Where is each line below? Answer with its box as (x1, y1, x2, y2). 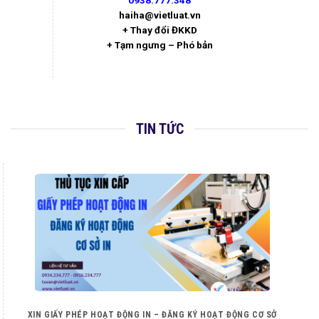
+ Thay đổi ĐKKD (122, 24, 197, 36)
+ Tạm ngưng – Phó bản (106, 39, 213, 51)
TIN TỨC (135, 120, 184, 137)
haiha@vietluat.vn (118, 9, 201, 21)
